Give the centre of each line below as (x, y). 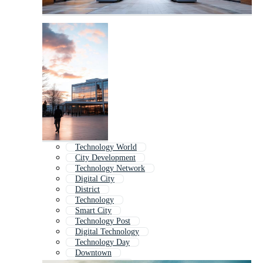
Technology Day (102, 242)
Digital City (95, 179)
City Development (105, 158)
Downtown (93, 253)
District (87, 190)
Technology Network (110, 168)
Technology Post (103, 221)
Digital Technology (107, 232)
